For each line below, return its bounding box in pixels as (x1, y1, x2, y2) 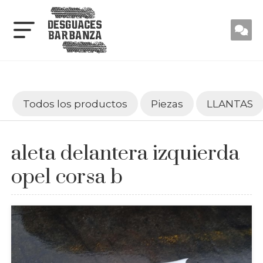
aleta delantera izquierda (11, 140, 240, 167)
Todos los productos (22, 97, 127, 110)
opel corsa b (11, 164, 123, 190)
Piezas (150, 97, 183, 110)
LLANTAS (206, 97, 253, 110)
